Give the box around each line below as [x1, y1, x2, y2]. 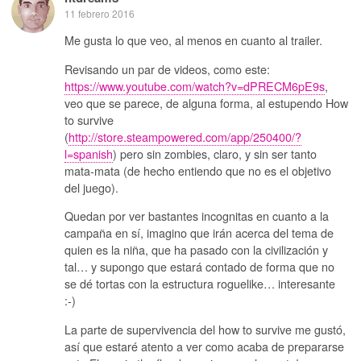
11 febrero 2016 [64, 6, 135, 20]
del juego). [64, 178, 118, 196]
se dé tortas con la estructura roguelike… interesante [64, 275, 335, 293]
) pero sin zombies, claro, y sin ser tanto [113, 144, 317, 162]
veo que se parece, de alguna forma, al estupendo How [64, 93, 348, 111]
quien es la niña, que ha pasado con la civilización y [64, 241, 328, 259]
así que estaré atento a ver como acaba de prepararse [64, 337, 344, 355]
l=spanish [64, 144, 113, 162]
